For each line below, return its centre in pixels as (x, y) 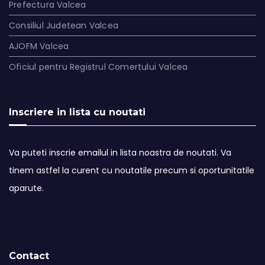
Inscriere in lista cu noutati (77, 112)
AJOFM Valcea (39, 46)
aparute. (26, 188)
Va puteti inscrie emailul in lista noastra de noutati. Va (120, 152)
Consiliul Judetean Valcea (64, 25)
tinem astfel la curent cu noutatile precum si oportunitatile (132, 170)
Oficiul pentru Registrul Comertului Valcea (98, 67)
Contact (29, 256)
